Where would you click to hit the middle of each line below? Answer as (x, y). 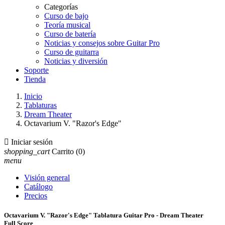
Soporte (36, 70)
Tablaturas (40, 105)
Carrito (63, 151)
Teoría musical (67, 25)
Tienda (35, 79)
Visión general (47, 178)
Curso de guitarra (72, 52)
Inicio (33, 96)
